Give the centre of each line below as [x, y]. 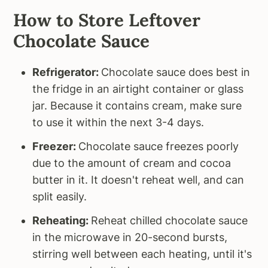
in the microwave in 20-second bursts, [130, 237]
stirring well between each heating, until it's [142, 254]
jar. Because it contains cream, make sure [137, 106]
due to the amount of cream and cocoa [132, 163]
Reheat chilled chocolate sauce [170, 221]
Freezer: [56, 147]
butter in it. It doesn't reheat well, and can [138, 180]
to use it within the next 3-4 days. [118, 123]
